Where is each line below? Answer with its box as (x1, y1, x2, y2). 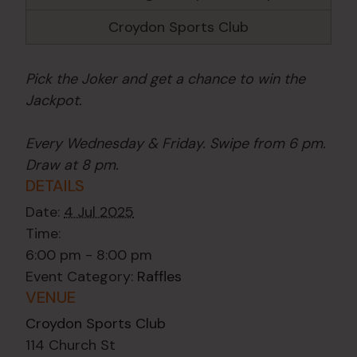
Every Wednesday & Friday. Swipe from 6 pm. (25, 134, 326, 154)
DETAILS (25, 175, 84, 197)
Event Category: (25, 267, 133, 287)
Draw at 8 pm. (25, 155, 119, 175)
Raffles (137, 267, 182, 287)
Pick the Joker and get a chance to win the (25, 69, 305, 89)
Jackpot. (25, 91, 82, 111)
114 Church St (25, 335, 116, 355)
